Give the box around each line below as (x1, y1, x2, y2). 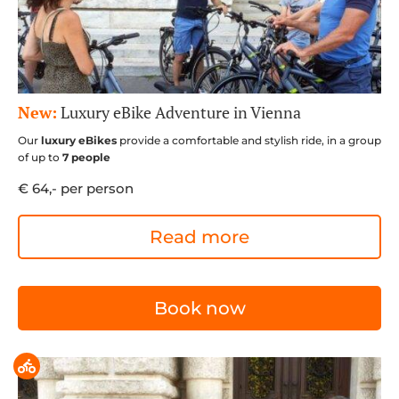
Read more (150, 225, 249, 248)
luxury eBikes (41, 133, 117, 147)
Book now (153, 297, 246, 319)
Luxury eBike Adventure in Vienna (57, 101, 301, 123)
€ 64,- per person (18, 179, 134, 197)
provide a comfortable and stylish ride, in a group (117, 133, 381, 147)
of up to (18, 150, 62, 164)
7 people (62, 150, 110, 164)
